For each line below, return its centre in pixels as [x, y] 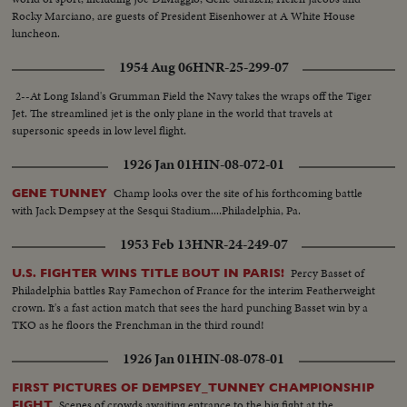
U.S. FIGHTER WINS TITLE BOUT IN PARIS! [149, 273]
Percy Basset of [328, 273]
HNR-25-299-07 [240, 67]
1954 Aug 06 [155, 67]
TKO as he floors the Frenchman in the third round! [139, 324]
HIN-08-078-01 [238, 358]
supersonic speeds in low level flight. [99, 130]
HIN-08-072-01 [238, 164]
